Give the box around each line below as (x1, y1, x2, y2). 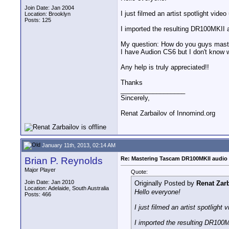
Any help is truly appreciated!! (121, 63, 209, 72)
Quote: (131, 169, 148, 175)
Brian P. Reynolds (25, 155, 103, 166)
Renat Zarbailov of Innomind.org (121, 109, 215, 118)
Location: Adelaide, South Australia (25, 185, 109, 191)
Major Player (25, 167, 56, 173)
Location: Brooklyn (25, 11, 71, 17)
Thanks (121, 79, 143, 87)
